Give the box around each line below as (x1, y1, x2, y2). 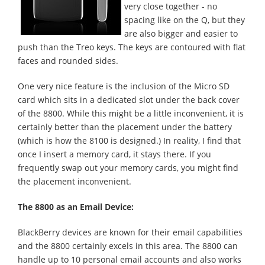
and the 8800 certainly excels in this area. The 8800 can (18, 240, 238, 251)
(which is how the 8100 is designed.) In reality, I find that (18, 135, 241, 146)
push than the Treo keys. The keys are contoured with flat (18, 41, 245, 53)
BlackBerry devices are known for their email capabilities (18, 227, 243, 238)
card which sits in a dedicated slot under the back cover (18, 94, 240, 105)
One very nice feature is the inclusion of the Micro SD (18, 80, 230, 92)
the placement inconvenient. (18, 176, 131, 187)
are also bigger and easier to (124, 28, 238, 39)
